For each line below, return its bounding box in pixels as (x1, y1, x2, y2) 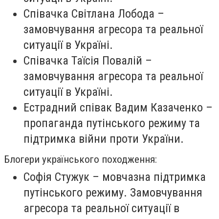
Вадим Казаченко (115, 101, 203, 115)
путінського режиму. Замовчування (23, 186, 202, 200)
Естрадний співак (23, 101, 115, 115)
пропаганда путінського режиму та (23, 116, 200, 131)
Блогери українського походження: (4, 153, 157, 166)
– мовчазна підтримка (89, 170, 206, 184)
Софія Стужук (23, 170, 89, 184)
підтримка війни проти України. (23, 132, 184, 146)
